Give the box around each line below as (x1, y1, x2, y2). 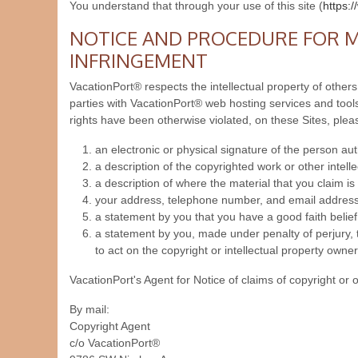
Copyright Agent (70, 320, 150, 332)
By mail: (70, 303, 109, 316)
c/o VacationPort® (70, 336, 160, 349)
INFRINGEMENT (70, 48, 208, 73)
